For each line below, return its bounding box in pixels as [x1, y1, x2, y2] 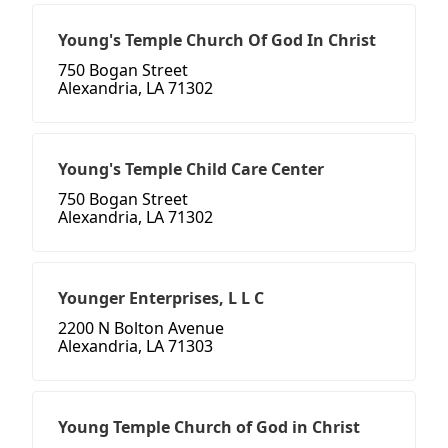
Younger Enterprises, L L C [58, 287, 264, 310]
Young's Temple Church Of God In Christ [58, 29, 376, 52]
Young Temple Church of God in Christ [58, 416, 360, 439]
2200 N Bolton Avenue [58, 317, 224, 340]
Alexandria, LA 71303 [58, 335, 213, 358]
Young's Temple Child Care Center [58, 158, 324, 181]
